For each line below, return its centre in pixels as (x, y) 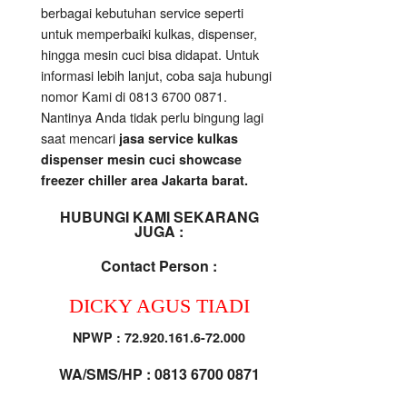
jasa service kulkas (179, 139)
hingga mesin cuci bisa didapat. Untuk (150, 55)
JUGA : (159, 232)
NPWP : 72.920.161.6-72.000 (159, 337)
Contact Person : (159, 265)
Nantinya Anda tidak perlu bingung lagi (152, 117)
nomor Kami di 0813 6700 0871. (134, 96)
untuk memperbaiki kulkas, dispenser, (149, 34)
